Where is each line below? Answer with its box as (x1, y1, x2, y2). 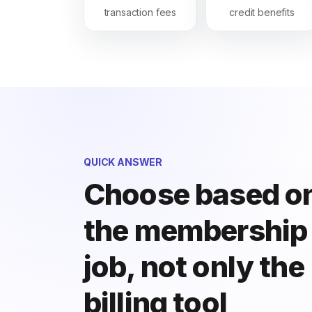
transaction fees (104, 6, 177, 18)
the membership (84, 212, 308, 248)
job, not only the (84, 249, 304, 284)
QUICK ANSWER (84, 156, 163, 168)
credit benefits (229, 6, 295, 18)
